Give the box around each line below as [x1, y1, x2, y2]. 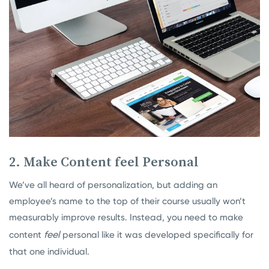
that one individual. [9, 246, 89, 258]
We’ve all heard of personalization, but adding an [9, 180, 217, 191]
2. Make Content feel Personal [9, 153, 199, 171]
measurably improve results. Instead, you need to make [9, 212, 243, 223]
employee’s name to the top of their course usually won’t [9, 196, 246, 207]
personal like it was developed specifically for [60, 229, 253, 241]
